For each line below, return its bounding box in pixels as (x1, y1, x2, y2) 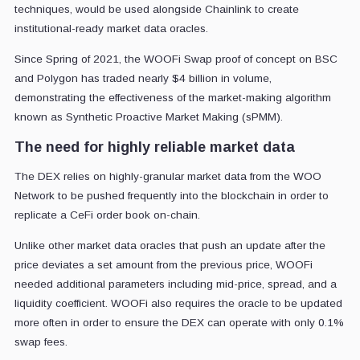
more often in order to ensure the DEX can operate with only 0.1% (14, 316, 344, 329)
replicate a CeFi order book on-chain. (14, 208, 200, 221)
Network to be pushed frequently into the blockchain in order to (14, 189, 329, 202)
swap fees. (14, 335, 71, 348)
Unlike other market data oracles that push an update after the (14, 239, 325, 252)
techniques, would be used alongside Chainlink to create (14, 2, 299, 15)
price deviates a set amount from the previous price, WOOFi (14, 258, 313, 271)
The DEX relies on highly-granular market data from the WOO (14, 170, 321, 182)
